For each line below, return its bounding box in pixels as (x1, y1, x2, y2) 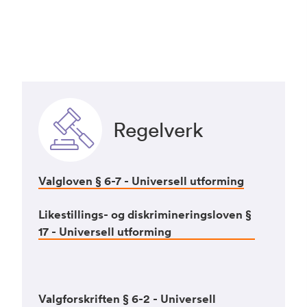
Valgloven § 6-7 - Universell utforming (38, 173, 244, 188)
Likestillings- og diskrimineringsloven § (38, 207, 251, 222)
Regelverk (113, 116, 204, 143)
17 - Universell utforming (38, 224, 171, 239)
